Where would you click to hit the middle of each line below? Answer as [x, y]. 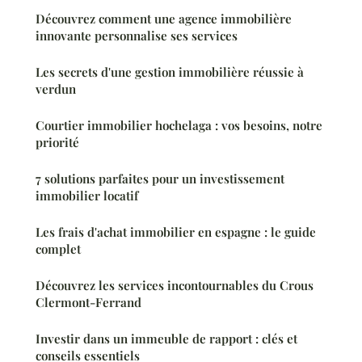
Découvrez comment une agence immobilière [164, 18]
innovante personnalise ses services [137, 35]
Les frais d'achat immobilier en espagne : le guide [176, 232]
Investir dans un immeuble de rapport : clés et [166, 338]
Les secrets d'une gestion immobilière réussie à [170, 72]
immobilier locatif [87, 195]
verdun [56, 88]
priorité [57, 142]
